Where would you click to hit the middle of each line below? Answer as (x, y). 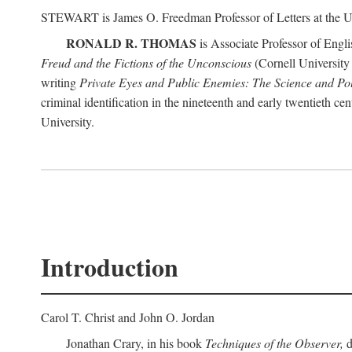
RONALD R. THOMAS (131, 43)
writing (60, 82)
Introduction (110, 267)
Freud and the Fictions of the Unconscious (146, 62)
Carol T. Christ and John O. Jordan (128, 317)
